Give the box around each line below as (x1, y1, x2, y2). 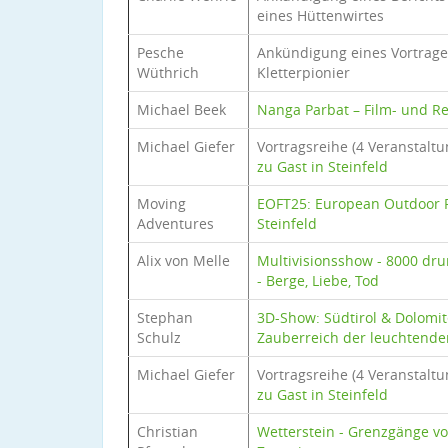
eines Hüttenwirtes (257, 6, 384, 25)
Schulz (137, 328, 181, 347)
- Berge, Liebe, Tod (257, 271, 379, 290)
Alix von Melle (137, 251, 230, 270)
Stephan (137, 308, 193, 327)
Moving (137, 194, 186, 213)
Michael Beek (137, 100, 226, 119)
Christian (137, 422, 198, 441)
